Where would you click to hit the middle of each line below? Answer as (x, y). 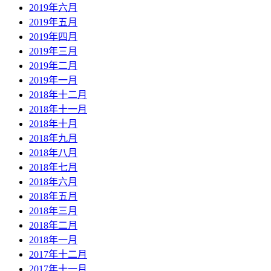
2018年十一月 (58, 109)
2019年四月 (53, 36)
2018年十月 (53, 123)
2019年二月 (53, 65)
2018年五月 (53, 196)
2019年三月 (53, 51)
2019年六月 (53, 7)
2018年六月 (53, 181)
